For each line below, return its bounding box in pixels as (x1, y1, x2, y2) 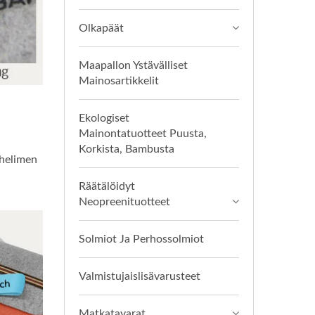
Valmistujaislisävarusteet (79, 271, 200, 282)
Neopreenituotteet (79, 196, 170, 207)
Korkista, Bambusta (79, 143, 174, 155)
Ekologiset (79, 112, 129, 124)
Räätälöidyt (79, 181, 135, 192)
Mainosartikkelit (79, 75, 159, 86)
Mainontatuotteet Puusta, (79, 128, 207, 139)
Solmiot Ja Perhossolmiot (79, 233, 204, 245)
